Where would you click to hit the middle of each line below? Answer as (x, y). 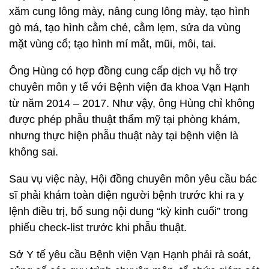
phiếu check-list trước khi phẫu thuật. (98, 228)
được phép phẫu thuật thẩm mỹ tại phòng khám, (125, 119)
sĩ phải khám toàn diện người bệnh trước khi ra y (126, 195)
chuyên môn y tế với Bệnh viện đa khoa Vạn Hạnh (129, 87)
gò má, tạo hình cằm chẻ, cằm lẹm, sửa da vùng (125, 28)
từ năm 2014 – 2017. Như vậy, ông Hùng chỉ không (132, 103)
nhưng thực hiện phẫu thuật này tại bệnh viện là (124, 136)
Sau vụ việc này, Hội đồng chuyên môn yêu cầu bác (133, 179)
